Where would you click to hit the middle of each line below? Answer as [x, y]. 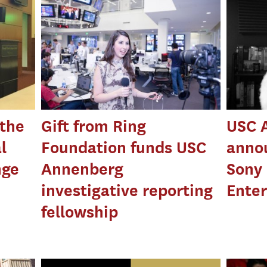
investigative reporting [127, 190]
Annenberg [83, 169]
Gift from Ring [94, 126]
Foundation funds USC [124, 147]
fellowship [80, 212]
